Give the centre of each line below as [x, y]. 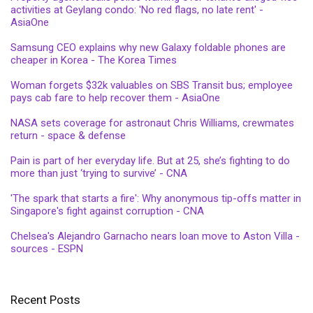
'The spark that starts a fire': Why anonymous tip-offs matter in [156, 199]
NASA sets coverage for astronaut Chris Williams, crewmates [152, 123]
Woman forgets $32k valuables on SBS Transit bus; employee [152, 86]
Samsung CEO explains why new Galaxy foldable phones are [148, 48]
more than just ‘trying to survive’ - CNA [99, 174]
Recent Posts [45, 300]
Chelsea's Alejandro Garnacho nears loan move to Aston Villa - [155, 236]
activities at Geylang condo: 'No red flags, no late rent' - [137, 10]
